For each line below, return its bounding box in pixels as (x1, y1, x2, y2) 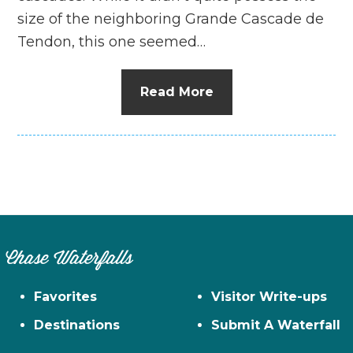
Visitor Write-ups (211, 288, 327, 304)
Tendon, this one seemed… (17, 32, 206, 50)
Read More (139, 84, 214, 99)
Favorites (34, 288, 98, 304)
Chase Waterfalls (6, 249, 133, 269)
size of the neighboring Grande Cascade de (17, 9, 325, 28)
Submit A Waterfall (211, 317, 340, 333)
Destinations (34, 317, 121, 333)
